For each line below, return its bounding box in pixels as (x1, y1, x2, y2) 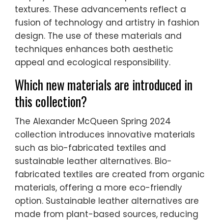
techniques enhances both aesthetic (15, 43, 173, 55)
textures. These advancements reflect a (15, 3, 186, 16)
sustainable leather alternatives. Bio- (15, 155, 172, 167)
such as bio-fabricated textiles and (15, 142, 166, 154)
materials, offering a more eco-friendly (15, 182, 182, 194)
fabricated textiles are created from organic (15, 168, 205, 181)
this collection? (15, 92, 87, 111)
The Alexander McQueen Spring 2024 (15, 115, 171, 128)
